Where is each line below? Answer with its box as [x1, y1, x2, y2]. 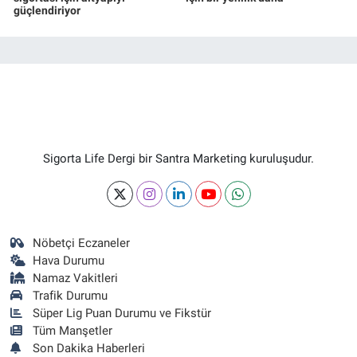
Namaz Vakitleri [33, 270, 119, 285]
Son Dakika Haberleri [33, 340, 146, 355]
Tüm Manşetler [33, 323, 113, 338]
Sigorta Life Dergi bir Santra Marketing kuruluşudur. [43, 151, 314, 166]
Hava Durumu [33, 253, 105, 268]
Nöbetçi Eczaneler [33, 235, 131, 250]
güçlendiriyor [14, 3, 80, 17]
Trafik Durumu [33, 288, 108, 303]
